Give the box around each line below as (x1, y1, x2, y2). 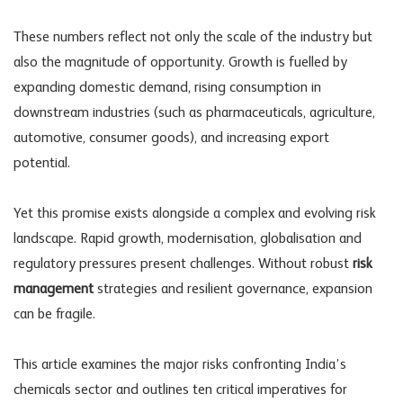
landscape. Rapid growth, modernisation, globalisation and (13, 232, 362, 247)
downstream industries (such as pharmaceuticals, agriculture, (13, 106, 375, 121)
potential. (13, 157, 74, 172)
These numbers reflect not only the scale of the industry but (13, 31, 372, 46)
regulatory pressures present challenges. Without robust (13, 257, 353, 273)
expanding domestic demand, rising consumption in (13, 81, 321, 96)
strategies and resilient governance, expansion (94, 282, 372, 298)
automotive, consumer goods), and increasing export (13, 131, 329, 147)
